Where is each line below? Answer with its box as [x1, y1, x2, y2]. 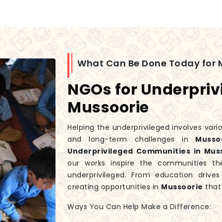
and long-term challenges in [67, 134, 189, 145]
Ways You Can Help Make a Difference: [67, 202, 211, 212]
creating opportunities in [67, 182, 161, 192]
